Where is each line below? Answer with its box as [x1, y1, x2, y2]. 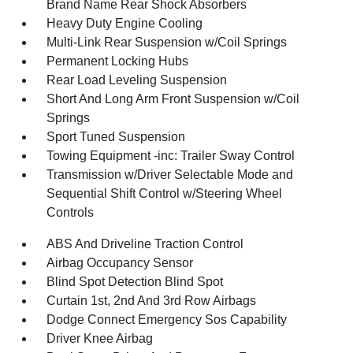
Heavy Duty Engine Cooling [46, 17, 203, 30]
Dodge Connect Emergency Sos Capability [46, 313, 288, 326]
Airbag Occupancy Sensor [46, 256, 194, 269]
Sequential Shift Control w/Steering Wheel [46, 187, 283, 200]
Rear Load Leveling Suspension [46, 73, 228, 87]
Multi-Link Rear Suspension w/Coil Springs [46, 35, 288, 49]
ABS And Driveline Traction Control [46, 237, 244, 251]
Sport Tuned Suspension [46, 130, 186, 143]
